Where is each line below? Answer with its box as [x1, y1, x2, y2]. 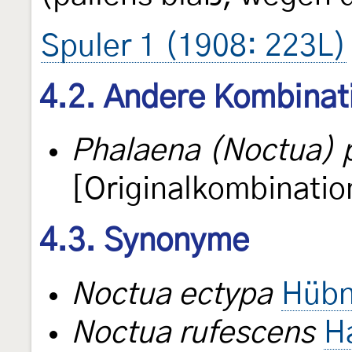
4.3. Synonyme [39, 225, 249, 258]
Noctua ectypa [71, 280, 272, 310]
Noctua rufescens [71, 318, 314, 349]
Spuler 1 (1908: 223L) [41, 31, 346, 62]
